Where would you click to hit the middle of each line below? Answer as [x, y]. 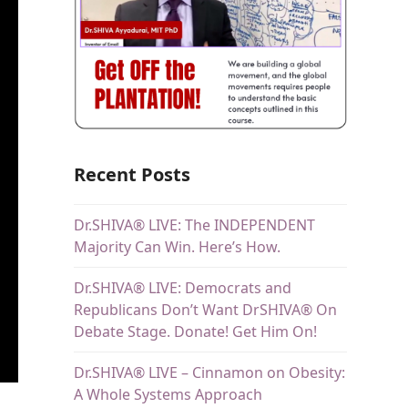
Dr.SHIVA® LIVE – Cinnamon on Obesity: [209, 372]
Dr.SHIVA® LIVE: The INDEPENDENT [194, 224]
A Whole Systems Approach [168, 394]
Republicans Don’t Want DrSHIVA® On [205, 309]
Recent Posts [132, 174]
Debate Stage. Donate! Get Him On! [195, 331]
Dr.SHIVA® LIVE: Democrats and [182, 287]
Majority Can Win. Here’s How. [177, 246]
